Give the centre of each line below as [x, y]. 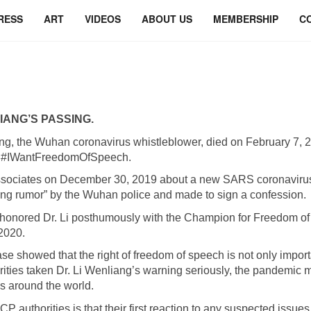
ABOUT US [167, 19]
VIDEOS [103, 19]
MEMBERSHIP [246, 19]
